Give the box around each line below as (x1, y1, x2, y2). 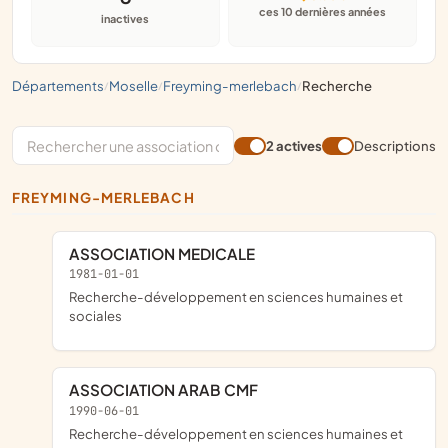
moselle (120, 76, 158, 94)
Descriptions (354, 137, 436, 155)
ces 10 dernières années (259, 4, 387, 18)
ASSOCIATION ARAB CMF (80, 380, 258, 400)
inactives (101, 12, 150, 26)
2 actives (266, 137, 322, 155)
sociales (69, 307, 122, 325)
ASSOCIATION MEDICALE (80, 243, 255, 263)
